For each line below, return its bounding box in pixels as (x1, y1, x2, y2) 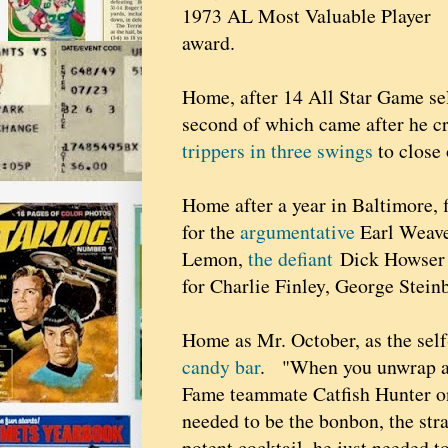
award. (182, 29, 235, 57)
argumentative (240, 218, 355, 246)
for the (182, 218, 240, 246)
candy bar (182, 353, 260, 381)
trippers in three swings (182, 137, 373, 165)
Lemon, (182, 245, 248, 273)
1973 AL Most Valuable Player (182, 2, 431, 30)
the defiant (248, 245, 333, 273)
